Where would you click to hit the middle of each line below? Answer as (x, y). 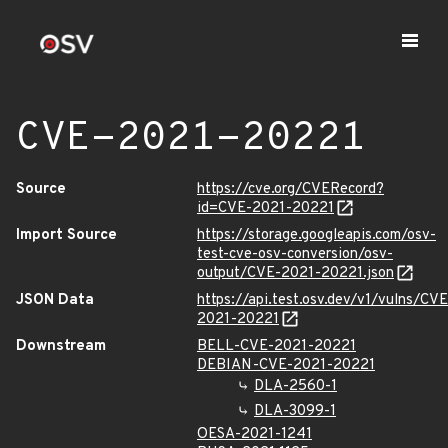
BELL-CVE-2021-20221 (276, 346)
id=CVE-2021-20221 (265, 208)
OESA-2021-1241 (254, 434)
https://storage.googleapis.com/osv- (316, 235)
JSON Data (55, 300)
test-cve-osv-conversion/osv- (295, 254)
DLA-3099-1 (295, 411)
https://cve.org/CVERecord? (290, 189)
